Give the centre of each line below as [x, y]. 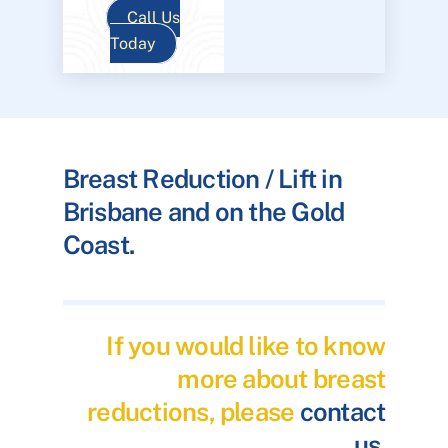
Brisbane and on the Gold [203, 212]
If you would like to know [246, 345]
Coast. [98, 245]
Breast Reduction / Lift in [202, 179]
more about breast [281, 378]
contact [342, 411]
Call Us [154, 18]
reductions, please [193, 411]
